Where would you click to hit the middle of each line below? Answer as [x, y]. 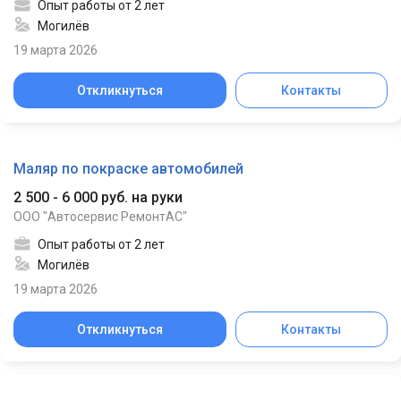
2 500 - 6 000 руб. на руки [98, 197]
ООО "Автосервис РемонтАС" [100, 216]
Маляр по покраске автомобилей [128, 169]
